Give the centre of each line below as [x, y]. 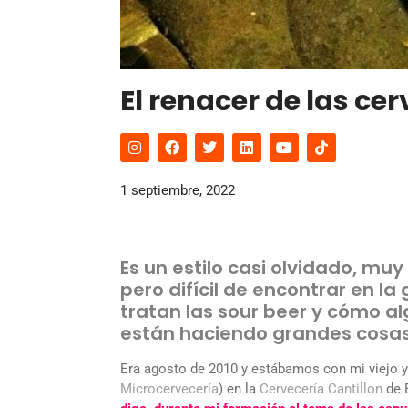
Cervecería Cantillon [321, 389]
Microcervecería [169, 389]
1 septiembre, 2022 [178, 190]
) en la [239, 389]
